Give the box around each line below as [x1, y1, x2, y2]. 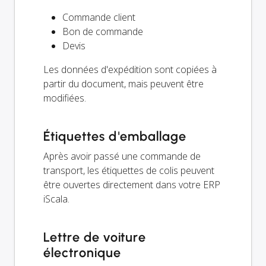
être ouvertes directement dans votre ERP [43, 178, 220, 191]
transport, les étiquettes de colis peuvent [43, 163, 214, 177]
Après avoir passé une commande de [43, 149, 201, 163]
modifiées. [43, 91, 86, 104]
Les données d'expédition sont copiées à [43, 62, 217, 76]
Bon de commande [62, 24, 143, 38]
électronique [43, 244, 121, 261]
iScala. [43, 192, 69, 205]
